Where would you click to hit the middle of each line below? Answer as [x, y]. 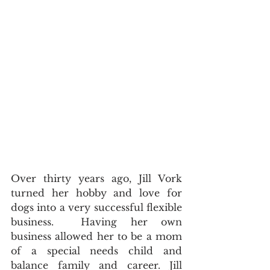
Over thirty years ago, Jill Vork [96, 179]
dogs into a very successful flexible [96, 208]
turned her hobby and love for [96, 193]
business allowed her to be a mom [96, 237]
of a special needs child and [96, 251]
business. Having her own [96, 222]
